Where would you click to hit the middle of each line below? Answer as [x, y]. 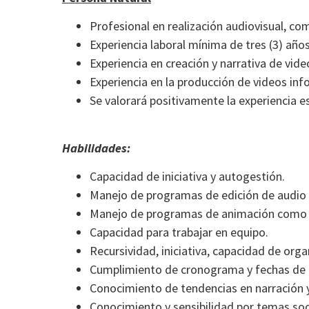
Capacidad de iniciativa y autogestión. [187, 177]
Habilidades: [96, 148]
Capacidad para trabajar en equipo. [179, 232]
